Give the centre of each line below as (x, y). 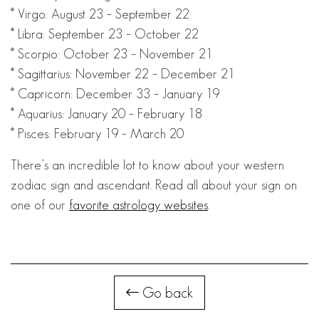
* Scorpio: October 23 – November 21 (112, 54)
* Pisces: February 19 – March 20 (97, 134)
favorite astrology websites (138, 205)
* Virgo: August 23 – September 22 (100, 14)
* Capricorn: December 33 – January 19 (115, 94)
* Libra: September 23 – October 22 (105, 34)
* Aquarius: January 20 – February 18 (106, 114)
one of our (40, 205)
